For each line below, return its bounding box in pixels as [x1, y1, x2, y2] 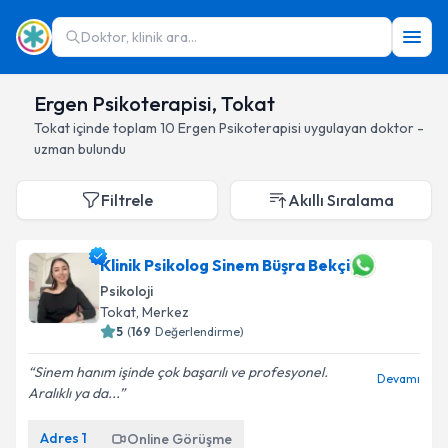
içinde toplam [70, 119, 160, 137]
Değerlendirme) [155, 324, 244, 339]
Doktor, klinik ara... [81, 28, 197, 46]
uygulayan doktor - [301, 119, 424, 137]
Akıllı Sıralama [288, 190, 394, 210]
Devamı [377, 371, 420, 386]
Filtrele [101, 190, 153, 210]
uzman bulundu [34, 140, 126, 158]
